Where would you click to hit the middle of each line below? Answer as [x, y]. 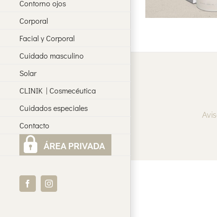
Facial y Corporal [47, 38]
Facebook [42, 187]
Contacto [34, 125]
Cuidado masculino [52, 55]
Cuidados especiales [54, 108]
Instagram [63, 187]
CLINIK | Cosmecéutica [58, 90]
